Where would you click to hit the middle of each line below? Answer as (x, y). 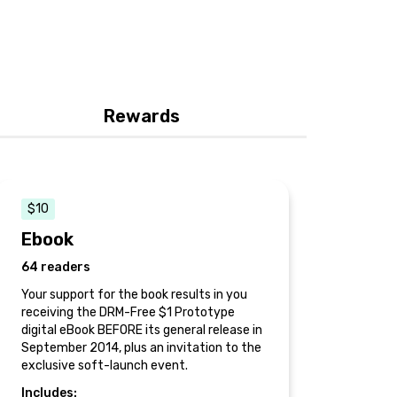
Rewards (142, 116)
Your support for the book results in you (134, 295)
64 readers (56, 267)
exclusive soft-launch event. (105, 366)
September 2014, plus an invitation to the (141, 348)
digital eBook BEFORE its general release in (142, 330)
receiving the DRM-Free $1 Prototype (128, 312)
